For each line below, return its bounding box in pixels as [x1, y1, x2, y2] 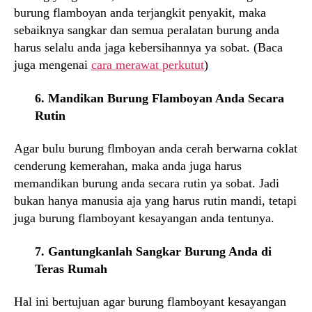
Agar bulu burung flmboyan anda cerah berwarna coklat [14, 141, 297, 155]
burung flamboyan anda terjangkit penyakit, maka [14, 6, 266, 19]
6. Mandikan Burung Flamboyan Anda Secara [35, 91, 284, 105]
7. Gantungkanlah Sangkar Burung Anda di [35, 244, 272, 258]
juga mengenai [14, 58, 91, 72]
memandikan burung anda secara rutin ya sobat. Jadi [14, 176, 279, 190]
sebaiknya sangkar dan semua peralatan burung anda [14, 23, 279, 37]
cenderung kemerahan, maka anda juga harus [14, 159, 242, 173]
